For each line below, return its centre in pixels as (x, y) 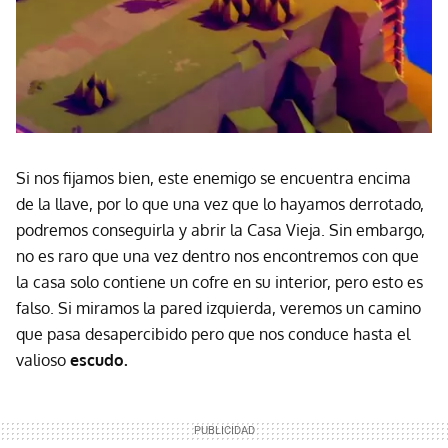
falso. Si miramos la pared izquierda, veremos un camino (218, 308)
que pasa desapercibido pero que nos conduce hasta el (213, 334)
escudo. (99, 360)
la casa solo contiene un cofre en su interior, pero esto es (219, 282)
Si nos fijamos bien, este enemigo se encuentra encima (213, 178)
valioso (43, 360)
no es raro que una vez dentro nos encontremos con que (217, 256)
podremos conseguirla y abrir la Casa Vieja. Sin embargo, (220, 230)
